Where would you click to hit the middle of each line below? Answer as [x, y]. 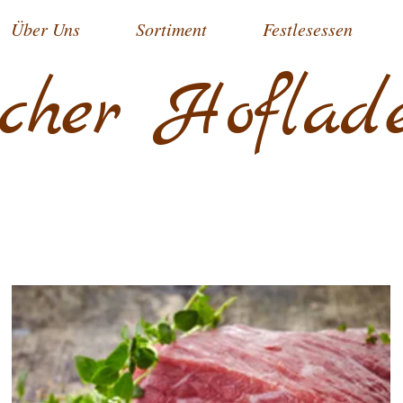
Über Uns [45, 29]
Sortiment [171, 29]
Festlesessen [308, 29]
